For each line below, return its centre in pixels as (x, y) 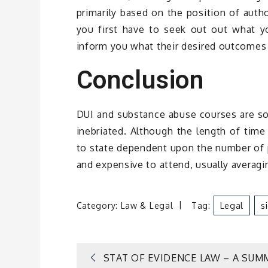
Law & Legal (147, 205)
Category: (98, 205)
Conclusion (140, 80)
